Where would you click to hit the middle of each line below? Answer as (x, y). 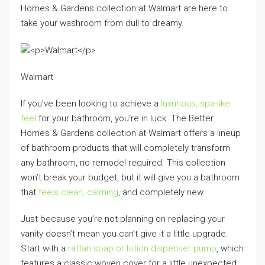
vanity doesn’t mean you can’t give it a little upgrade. (125, 233)
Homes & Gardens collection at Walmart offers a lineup (131, 133)
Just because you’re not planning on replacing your (123, 219)
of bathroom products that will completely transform (125, 148)
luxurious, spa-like (195, 103)
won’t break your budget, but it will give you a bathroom (130, 177)
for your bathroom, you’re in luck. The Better (125, 118)
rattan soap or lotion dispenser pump (142, 248)
